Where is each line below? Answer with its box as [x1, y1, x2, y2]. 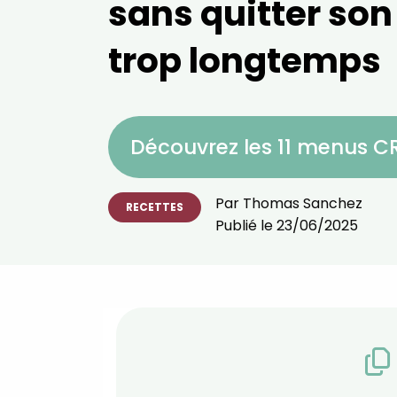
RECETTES [126, 199, 183, 214]
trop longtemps [108, 36, 381, 85]
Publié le [215, 215, 276, 236]
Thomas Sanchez [243, 193, 362, 214]
